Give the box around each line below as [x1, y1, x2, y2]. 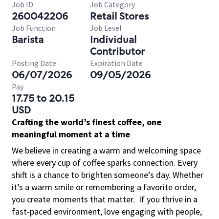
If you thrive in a [139, 194, 197, 205]
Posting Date [12, 58, 56, 68]
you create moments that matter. [12, 194, 135, 205]
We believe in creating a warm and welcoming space [12, 145, 201, 156]
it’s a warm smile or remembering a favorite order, [12, 181, 196, 193]
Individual [90, 33, 136, 46]
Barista [12, 33, 44, 46]
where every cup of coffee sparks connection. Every [12, 157, 197, 168]
